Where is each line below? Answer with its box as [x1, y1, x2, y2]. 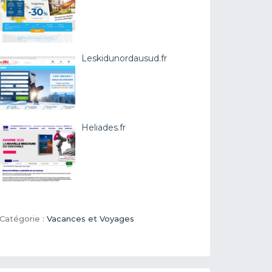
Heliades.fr [81, 121, 126, 133]
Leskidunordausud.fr [81, 52, 168, 64]
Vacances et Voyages [47, 213, 135, 223]
